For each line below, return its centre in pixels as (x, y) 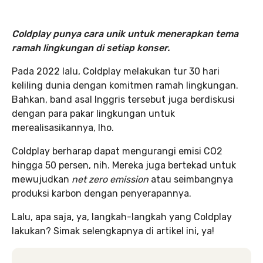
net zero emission (110, 179)
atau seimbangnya (191, 179)
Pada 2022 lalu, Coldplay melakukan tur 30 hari (116, 71)
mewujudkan (42, 179)
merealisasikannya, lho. (63, 128)
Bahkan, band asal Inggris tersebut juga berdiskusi (123, 100)
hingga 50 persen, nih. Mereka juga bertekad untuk (124, 165)
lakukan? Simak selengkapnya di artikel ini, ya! (113, 231)
